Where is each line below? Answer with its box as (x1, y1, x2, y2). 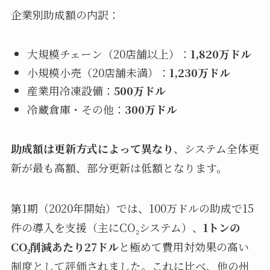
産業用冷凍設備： (27, 83, 114, 99)
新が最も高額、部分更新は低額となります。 (10, 159, 227, 175)
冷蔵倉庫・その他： (27, 101, 125, 117)
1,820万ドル (190, 46, 251, 62)
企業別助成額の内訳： (10, 7, 119, 23)
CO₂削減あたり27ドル (10, 239, 119, 255)
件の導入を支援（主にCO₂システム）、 (10, 219, 203, 236)
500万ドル (113, 83, 166, 99)
